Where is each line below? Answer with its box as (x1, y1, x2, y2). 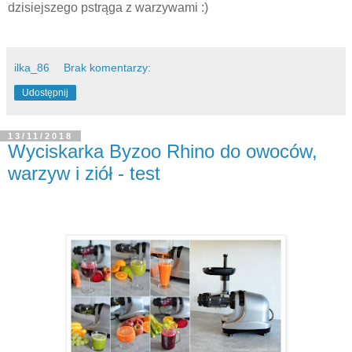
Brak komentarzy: (64, 60, 152, 74)
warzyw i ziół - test (8, 162, 160, 184)
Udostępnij (22, 86, 68, 98)
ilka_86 (14, 60, 49, 74)
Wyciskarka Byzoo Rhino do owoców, (8, 140, 317, 162)
